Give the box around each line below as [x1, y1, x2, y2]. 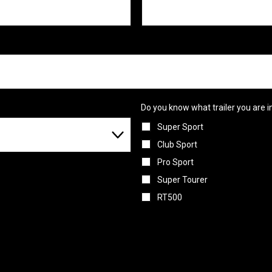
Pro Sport [157, 157, 194, 167]
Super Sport [157, 121, 203, 132]
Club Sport [157, 139, 197, 149]
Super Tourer [157, 174, 208, 185]
